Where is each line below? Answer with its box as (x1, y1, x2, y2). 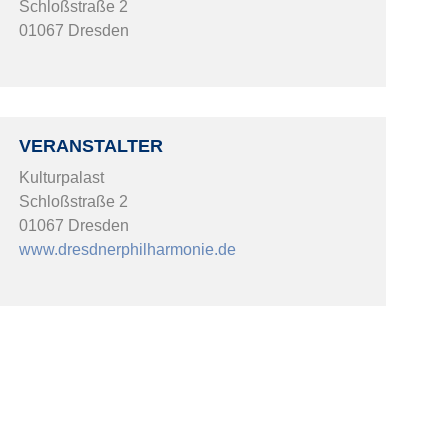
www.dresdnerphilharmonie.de (19, 240, 237, 258)
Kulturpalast (19, 168, 105, 186)
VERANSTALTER (19, 135, 164, 156)
